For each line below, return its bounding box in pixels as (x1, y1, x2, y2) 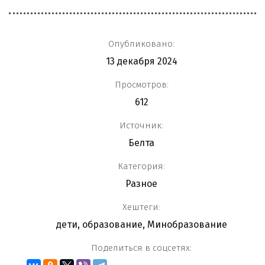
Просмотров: (114, 79, 169, 90)
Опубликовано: (108, 38, 174, 49)
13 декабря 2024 (105, 55, 177, 67)
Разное (125, 177, 157, 189)
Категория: (118, 160, 165, 172)
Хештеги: (122, 201, 160, 212)
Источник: (119, 119, 163, 131)
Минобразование (147, 218, 227, 230)
